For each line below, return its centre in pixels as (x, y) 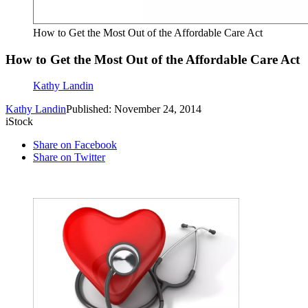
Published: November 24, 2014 (134, 109)
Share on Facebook (75, 145)
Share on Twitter (69, 157)
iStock (19, 122)
